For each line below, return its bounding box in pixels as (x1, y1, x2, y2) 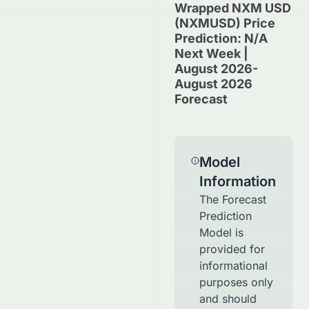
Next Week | (175, 46, 248, 61)
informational (199, 259, 268, 272)
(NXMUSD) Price (175, 16, 275, 30)
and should (199, 292, 257, 306)
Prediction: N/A (175, 31, 268, 46)
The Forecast (199, 192, 266, 206)
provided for (199, 242, 265, 256)
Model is (199, 226, 243, 239)
